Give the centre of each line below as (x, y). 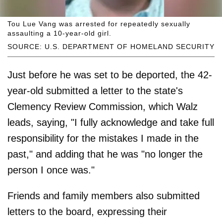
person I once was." (51, 170)
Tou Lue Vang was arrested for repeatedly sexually (99, 24)
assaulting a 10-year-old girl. (59, 33)
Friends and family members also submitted (104, 196)
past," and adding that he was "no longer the (105, 154)
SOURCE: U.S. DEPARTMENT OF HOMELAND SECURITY (111, 47)
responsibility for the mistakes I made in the (103, 139)
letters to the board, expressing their (87, 212)
